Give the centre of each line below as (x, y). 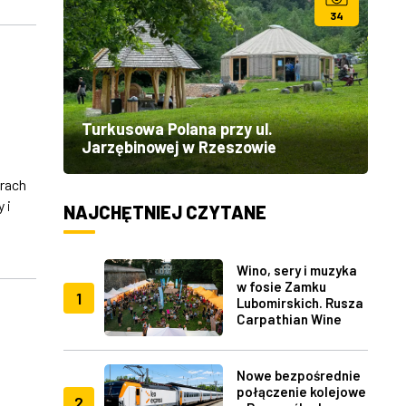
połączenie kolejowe (301, 391)
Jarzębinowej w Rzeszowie (179, 147)
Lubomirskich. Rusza (300, 303)
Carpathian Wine (289, 319)
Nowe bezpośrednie (298, 375)
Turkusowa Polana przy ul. (177, 129)
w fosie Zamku (281, 287)
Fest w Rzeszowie (292, 336)
